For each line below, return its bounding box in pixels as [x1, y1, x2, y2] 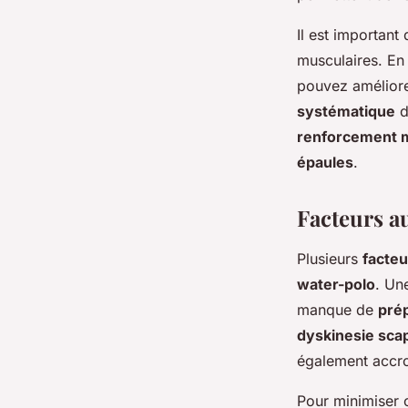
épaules [297, 152, 353, 171]
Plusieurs [297, 249, 362, 268]
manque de [297, 300, 378, 319]
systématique [297, 101, 395, 120]
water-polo [297, 274, 375, 293]
